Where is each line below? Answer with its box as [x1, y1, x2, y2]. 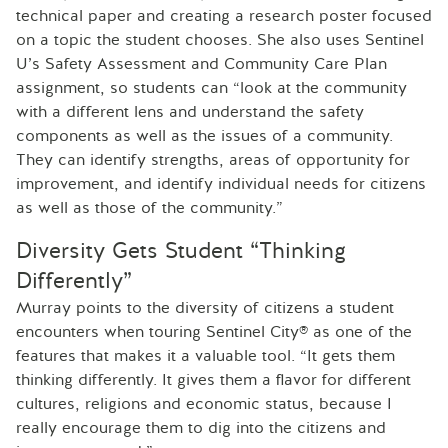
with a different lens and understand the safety [16, 100, 364, 123]
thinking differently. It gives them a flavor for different [16, 368, 411, 391]
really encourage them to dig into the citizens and [16, 416, 386, 439]
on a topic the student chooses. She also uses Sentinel [16, 28, 424, 51]
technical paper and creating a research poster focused [16, 4, 432, 27]
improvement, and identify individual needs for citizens [16, 172, 426, 195]
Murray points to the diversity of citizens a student [16, 296, 394, 319]
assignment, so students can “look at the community [16, 76, 407, 99]
